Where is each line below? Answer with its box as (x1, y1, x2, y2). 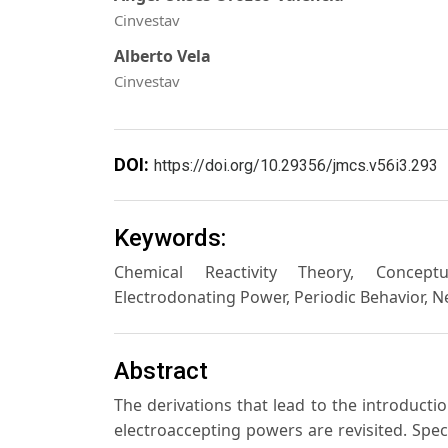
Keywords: (114, 224, 226, 253)
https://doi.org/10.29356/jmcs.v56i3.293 (154, 155, 438, 175)
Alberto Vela (114, 45, 211, 68)
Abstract (114, 357, 208, 385)
